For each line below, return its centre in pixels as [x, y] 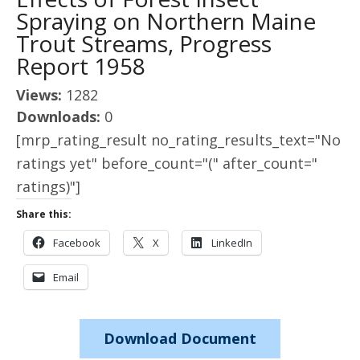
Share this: [44, 214]
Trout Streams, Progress [144, 43]
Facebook [77, 243]
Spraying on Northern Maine [166, 21]
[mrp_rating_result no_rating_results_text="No [178, 140]
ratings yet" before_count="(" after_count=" [167, 163]
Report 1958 [81, 66]
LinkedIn [232, 243]
